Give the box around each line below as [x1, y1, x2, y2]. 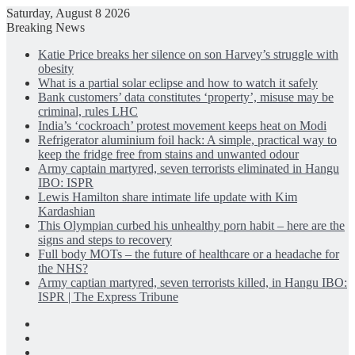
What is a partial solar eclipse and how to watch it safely [38, 76, 318, 90]
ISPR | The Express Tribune [38, 290, 178, 303]
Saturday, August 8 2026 [6, 6, 130, 20]
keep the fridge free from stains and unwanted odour [38, 147, 299, 161]
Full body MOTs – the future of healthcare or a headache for [38, 247, 339, 261]
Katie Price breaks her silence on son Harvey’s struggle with [38, 48, 338, 61]
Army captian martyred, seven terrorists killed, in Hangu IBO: [38, 276, 347, 289]
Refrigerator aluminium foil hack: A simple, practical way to [38, 133, 337, 147]
